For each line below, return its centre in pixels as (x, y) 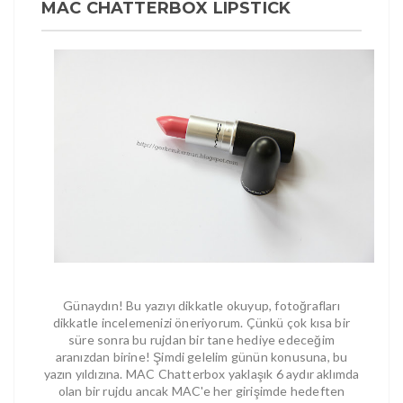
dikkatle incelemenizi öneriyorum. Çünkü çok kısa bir (201, 323)
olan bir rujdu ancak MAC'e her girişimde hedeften (201, 391)
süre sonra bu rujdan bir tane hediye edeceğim (201, 340)
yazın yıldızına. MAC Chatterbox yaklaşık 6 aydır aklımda (201, 374)
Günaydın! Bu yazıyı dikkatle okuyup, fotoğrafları (201, 306)
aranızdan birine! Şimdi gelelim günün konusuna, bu (201, 357)
